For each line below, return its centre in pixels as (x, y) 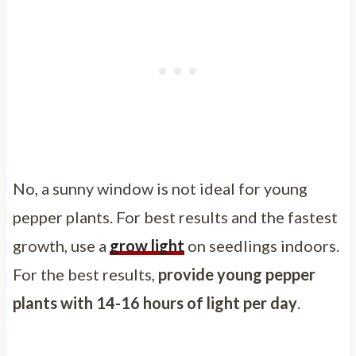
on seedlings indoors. (261, 245)
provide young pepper (236, 274)
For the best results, (85, 274)
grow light (147, 245)
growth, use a (61, 245)
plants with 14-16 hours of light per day (155, 302)
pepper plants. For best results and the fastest (175, 217)
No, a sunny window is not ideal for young (160, 188)
